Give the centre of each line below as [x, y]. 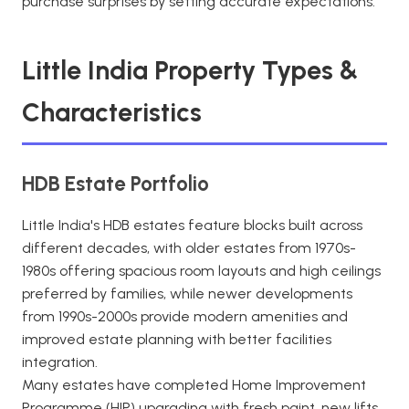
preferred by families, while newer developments [187, 294]
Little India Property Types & [190, 70]
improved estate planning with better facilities [177, 339]
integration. [60, 362]
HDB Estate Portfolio [115, 184]
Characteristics [112, 112]
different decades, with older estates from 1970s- [189, 248]
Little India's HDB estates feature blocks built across [192, 225]
